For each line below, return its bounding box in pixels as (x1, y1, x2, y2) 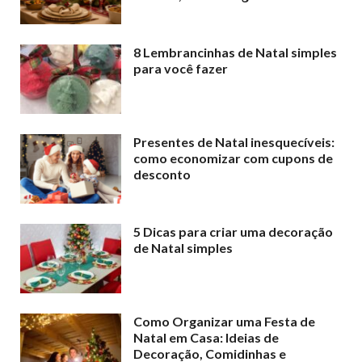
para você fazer (133, 60, 228, 76)
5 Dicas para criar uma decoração (133, 224, 333, 239)
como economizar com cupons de (133, 149, 333, 166)
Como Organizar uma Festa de (133, 314, 315, 330)
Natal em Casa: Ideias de (133, 330, 279, 346)
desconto (133, 166, 191, 182)
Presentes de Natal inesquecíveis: (133, 133, 335, 149)
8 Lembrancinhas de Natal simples (133, 44, 337, 60)
